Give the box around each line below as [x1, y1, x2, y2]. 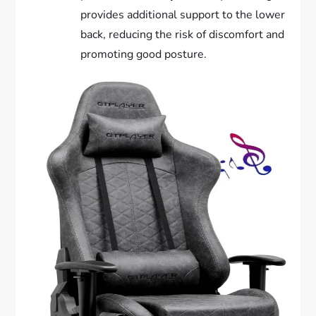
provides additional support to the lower [80, 7, 286, 23]
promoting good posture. [80, 47, 207, 63]
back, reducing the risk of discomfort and [80, 27, 285, 43]
